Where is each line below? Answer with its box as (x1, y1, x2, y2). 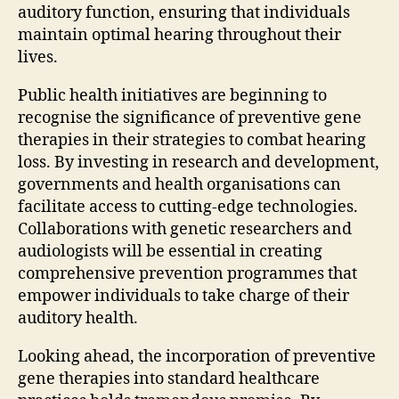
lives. (18, 47, 58, 69)
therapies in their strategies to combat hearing (18, 130, 366, 151)
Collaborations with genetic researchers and (18, 219, 352, 240)
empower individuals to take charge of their (18, 286, 349, 307)
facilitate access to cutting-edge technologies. (18, 197, 358, 218)
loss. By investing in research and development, (18, 152, 379, 174)
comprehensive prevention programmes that (18, 264, 357, 285)
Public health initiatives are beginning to (18, 85, 327, 107)
